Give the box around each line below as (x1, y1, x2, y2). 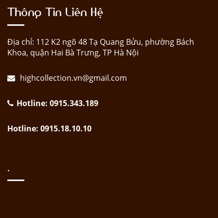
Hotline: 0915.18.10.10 (7, 123, 91, 134)
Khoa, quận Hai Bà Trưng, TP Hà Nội (7, 47, 139, 58)
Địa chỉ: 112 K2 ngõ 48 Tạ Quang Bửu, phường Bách (7, 36, 194, 48)
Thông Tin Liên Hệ (7, 2, 103, 19)
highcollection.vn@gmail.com (18, 73, 127, 84)
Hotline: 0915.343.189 (17, 98, 98, 109)
